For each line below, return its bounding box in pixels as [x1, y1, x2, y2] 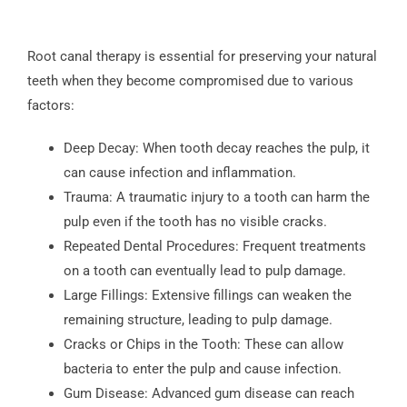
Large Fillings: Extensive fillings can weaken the [63, 286, 352, 303]
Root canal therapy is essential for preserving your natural [26, 47, 377, 65]
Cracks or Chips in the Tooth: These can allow [63, 335, 343, 352]
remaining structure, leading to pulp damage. [63, 311, 333, 328]
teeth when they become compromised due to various [26, 72, 353, 89]
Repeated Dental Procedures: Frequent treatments [63, 237, 366, 254]
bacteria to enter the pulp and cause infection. [63, 360, 342, 377]
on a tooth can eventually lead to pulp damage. [63, 262, 346, 279]
